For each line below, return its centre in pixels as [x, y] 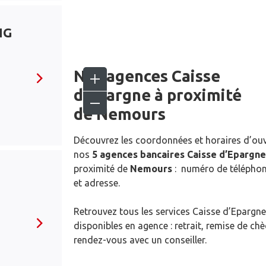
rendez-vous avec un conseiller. [140, 240]
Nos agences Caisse [147, 76]
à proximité [196, 95]
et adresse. [97, 183]
